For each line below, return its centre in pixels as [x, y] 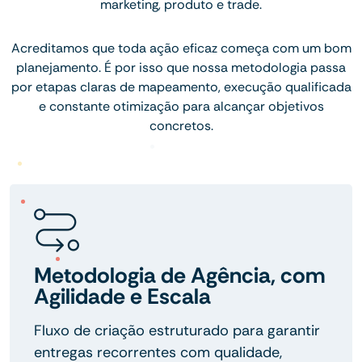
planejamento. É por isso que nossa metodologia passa [181, 67]
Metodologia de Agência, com [179, 275]
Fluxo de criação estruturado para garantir [177, 330]
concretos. [181, 125]
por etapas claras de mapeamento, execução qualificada [181, 86]
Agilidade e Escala [122, 296]
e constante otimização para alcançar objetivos [181, 106]
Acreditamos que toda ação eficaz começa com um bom [181, 48]
